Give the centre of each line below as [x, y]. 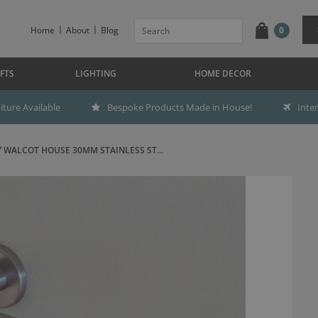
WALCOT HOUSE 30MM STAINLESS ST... [83, 150]
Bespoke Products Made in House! [180, 107]
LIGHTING [95, 73]
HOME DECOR [223, 73]
